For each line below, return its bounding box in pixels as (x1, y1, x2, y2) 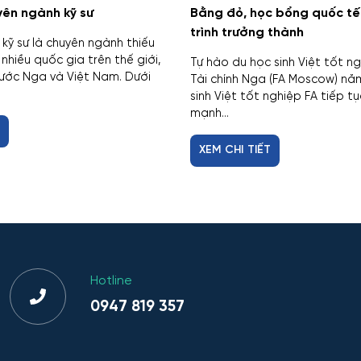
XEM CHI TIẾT (199, 143, 272, 156)
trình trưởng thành (190, 25, 304, 39)
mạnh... (190, 106, 229, 120)
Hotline (90, 273, 132, 288)
